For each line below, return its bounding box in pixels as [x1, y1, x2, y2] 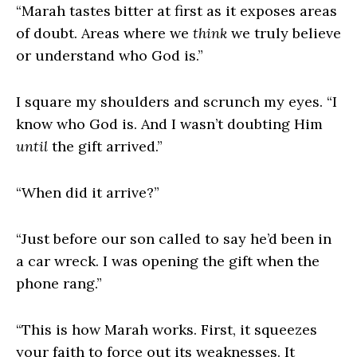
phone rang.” [16, 274, 106, 293]
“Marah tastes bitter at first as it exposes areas [16, 2, 337, 21]
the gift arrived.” [48, 137, 163, 156]
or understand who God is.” [16, 46, 203, 65]
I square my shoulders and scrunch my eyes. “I [16, 92, 337, 112]
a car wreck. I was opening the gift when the [16, 252, 320, 271]
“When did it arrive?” [16, 183, 163, 202]
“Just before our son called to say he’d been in [16, 229, 331, 249]
